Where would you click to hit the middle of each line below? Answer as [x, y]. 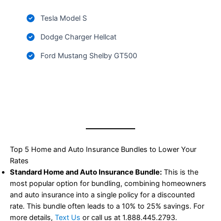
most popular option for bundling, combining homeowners [108, 179]
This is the [180, 167]
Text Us [68, 213]
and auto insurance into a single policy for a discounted [102, 190]
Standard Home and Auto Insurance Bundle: [86, 167]
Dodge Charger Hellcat [78, 32]
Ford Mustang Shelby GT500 [89, 51]
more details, [32, 213]
